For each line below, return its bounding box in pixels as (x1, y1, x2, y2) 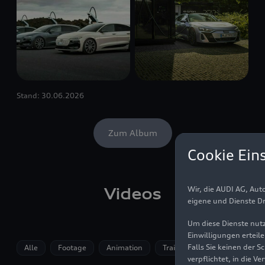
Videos (104, 185, 161, 203)
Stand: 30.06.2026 (17, 91, 84, 101)
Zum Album (108, 128, 157, 138)
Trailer (163, 243, 185, 252)
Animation (106, 243, 143, 252)
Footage (58, 243, 86, 252)
